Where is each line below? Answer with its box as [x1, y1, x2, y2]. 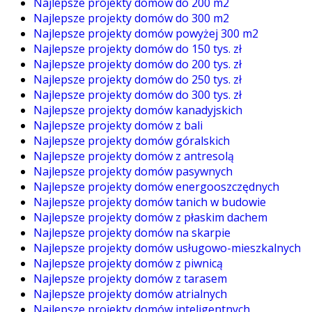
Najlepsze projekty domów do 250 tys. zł [33, 72, 242, 88]
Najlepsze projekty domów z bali [33, 118, 203, 134]
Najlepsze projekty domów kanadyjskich [33, 102, 242, 118]
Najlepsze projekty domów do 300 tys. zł [33, 87, 242, 103]
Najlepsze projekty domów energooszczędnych [33, 179, 279, 195]
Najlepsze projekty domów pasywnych [33, 164, 233, 180]
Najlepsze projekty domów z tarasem [33, 271, 227, 287]
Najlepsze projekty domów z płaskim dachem [33, 210, 267, 226]
